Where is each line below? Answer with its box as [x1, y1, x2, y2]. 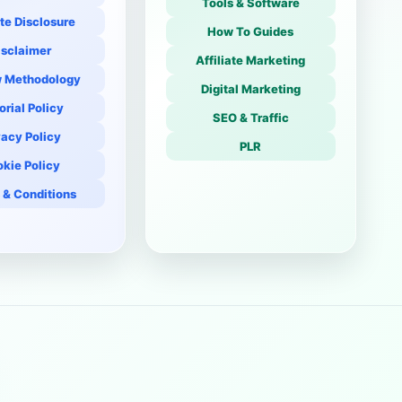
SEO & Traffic [212, 110, 289, 126]
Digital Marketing [200, 82, 301, 97]
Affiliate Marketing [196, 53, 306, 68]
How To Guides [207, 24, 294, 39]
